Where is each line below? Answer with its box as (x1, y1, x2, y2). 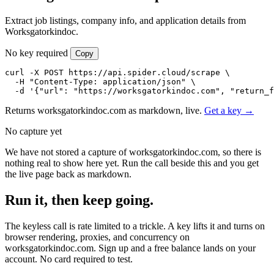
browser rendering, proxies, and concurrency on (5, 231, 190, 242)
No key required (5, 47, 70, 58)
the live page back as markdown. (5, 168, 131, 179)
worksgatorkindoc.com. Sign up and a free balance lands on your (5, 242, 256, 253)
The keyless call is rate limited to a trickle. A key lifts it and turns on (5, 220, 265, 231)
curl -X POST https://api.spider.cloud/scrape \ (5, 67, 230, 77)
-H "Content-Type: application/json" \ (5, 76, 196, 86)
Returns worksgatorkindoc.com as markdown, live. (5, 105, 202, 116)
